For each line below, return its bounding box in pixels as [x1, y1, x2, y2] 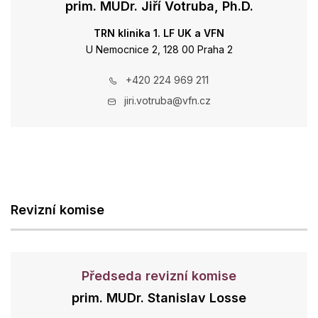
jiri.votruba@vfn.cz [124, 94, 211, 106]
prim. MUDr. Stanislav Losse [72, 290, 246, 305]
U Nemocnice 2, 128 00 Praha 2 [85, 43, 233, 55]
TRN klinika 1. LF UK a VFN [94, 27, 224, 39]
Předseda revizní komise [82, 268, 236, 283]
